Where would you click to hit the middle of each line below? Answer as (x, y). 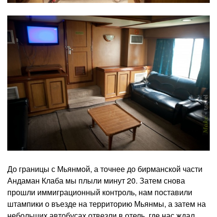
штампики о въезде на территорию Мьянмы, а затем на (107, 203)
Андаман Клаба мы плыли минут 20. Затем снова (96, 180)
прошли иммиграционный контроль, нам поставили (100, 192)
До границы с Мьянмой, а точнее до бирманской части (105, 169)
